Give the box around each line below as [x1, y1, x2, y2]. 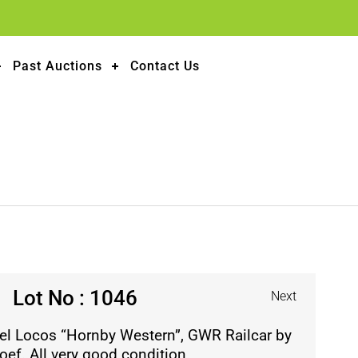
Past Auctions [13, 58, 103, 74]
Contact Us [130, 58, 201, 74]
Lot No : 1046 [12, 286, 137, 310]
